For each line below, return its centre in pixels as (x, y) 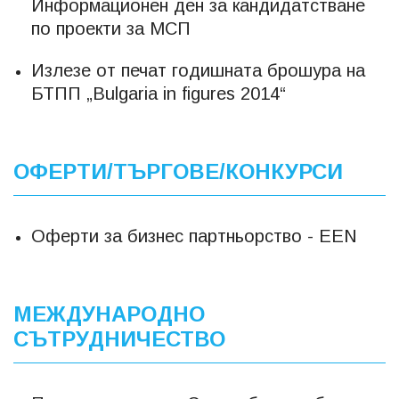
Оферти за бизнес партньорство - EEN (194, 236)
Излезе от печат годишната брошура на (198, 70)
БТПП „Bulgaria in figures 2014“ (159, 94)
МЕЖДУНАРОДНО (109, 314)
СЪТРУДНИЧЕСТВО (119, 339)
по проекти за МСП (111, 28)
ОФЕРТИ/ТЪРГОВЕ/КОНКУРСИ (178, 171)
